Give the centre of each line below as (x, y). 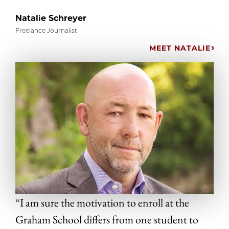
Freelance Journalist (46, 31)
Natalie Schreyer (51, 18)
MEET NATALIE (180, 48)
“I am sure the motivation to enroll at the (102, 203)
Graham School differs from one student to (107, 220)
